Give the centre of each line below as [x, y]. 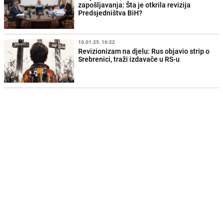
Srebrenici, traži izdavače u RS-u [129, 59]
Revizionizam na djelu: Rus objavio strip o [144, 51]
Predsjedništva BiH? [111, 13]
